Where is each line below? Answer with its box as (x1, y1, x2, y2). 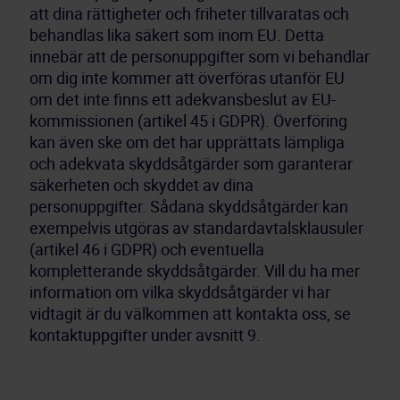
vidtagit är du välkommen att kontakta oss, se (29, 303, 351, 324)
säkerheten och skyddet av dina (29, 174, 254, 196)
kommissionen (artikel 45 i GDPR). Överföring (29, 110, 347, 131)
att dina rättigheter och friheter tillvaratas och (29, 3, 349, 24)
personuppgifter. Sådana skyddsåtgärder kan (29, 196, 348, 217)
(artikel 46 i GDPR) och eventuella (29, 238, 264, 260)
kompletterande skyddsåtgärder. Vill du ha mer (29, 260, 360, 281)
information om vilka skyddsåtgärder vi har (29, 281, 330, 303)
